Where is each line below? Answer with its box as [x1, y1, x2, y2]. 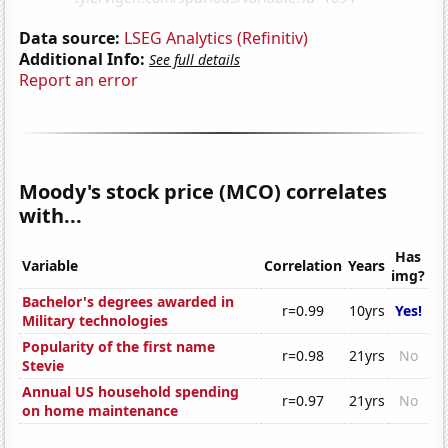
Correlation [264, 256, 343, 276]
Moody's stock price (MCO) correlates [19, 177, 388, 205]
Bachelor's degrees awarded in [22, 292, 235, 312]
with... [19, 201, 83, 229]
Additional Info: [19, 47, 146, 70]
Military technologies [22, 311, 169, 331]
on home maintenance [22, 401, 179, 421]
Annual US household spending [22, 382, 240, 402]
